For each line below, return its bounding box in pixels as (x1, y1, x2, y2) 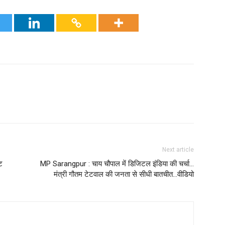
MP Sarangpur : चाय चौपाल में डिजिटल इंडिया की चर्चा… (40, 159, 194, 168)
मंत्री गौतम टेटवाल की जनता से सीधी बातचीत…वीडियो (54, 169, 194, 179)
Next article (162, 146, 194, 153)
